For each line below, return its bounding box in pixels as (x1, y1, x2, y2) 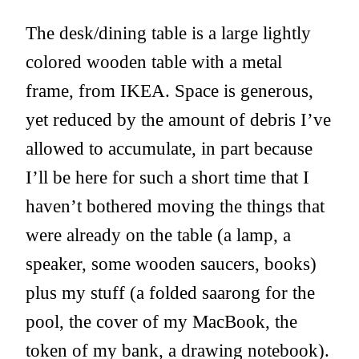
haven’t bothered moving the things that (26, 196, 325, 217)
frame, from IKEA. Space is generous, (26, 80, 313, 102)
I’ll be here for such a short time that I (26, 167, 309, 188)
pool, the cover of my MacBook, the (26, 311, 297, 333)
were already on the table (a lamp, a (26, 224, 291, 246)
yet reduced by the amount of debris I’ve (26, 109, 331, 131)
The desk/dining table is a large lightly (26, 22, 311, 44)
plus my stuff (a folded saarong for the (26, 282, 315, 304)
